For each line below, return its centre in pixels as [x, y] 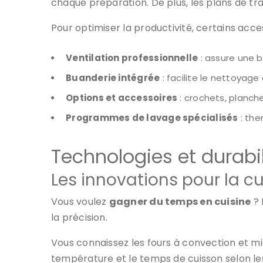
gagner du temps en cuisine [180, 202]
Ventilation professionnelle [132, 58]
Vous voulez [80, 202]
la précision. [79, 218]
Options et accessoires [122, 98]
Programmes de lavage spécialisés [152, 118]
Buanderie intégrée [113, 78]
